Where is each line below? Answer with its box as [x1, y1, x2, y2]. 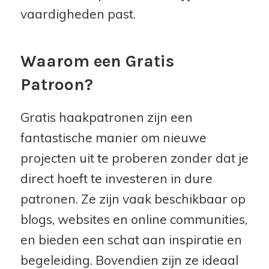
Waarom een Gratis [20, 50, 174, 71]
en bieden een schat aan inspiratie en [20, 231, 242, 247]
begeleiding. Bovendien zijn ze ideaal [20, 252, 238, 268]
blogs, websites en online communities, [20, 211, 247, 227]
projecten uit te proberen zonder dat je [20, 150, 249, 166]
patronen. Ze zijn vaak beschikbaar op [20, 190, 246, 207]
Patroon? [20, 74, 93, 94]
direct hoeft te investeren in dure [20, 170, 213, 186]
